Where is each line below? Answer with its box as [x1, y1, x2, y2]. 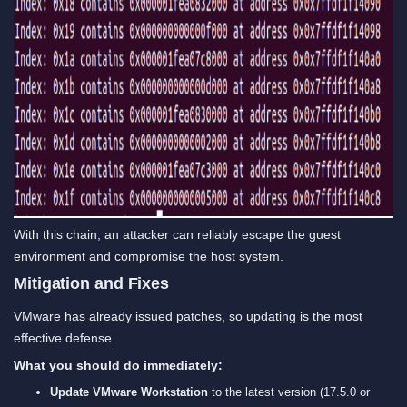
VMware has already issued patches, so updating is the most [14, 308, 362, 323]
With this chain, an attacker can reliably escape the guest [14, 226, 341, 242]
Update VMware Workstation [50, 384, 208, 399]
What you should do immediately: [14, 357, 223, 372]
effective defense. [14, 330, 115, 345]
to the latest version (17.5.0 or [208, 384, 370, 399]
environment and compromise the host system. [14, 248, 283, 263]
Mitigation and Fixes [14, 273, 169, 293]
